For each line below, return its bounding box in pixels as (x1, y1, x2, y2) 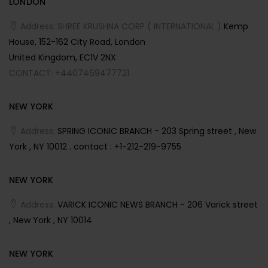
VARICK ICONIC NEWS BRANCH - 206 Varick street (57, 199, 258, 211)
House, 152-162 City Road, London (9, 36, 145, 48)
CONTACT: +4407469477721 (9, 67, 129, 80)
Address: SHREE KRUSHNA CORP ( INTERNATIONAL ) (18, 20, 221, 33)
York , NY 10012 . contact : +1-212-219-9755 (9, 141, 181, 153)
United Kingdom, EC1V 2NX (9, 51, 116, 64)
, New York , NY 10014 (9, 214, 92, 227)
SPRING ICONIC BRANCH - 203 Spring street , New (55, 125, 256, 138)
